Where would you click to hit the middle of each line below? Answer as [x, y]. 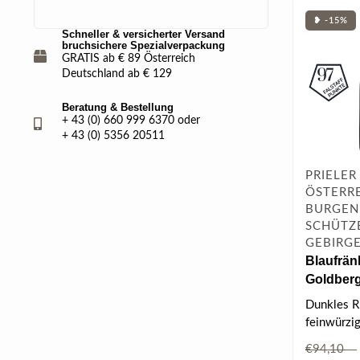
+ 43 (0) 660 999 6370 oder [131, 121]
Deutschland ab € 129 [117, 74]
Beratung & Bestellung [118, 107]
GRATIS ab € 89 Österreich [129, 59]
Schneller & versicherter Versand [143, 34]
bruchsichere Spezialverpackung [143, 45]
